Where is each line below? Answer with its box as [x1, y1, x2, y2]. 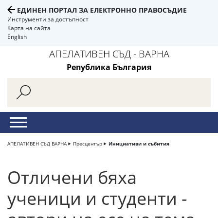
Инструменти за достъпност [7, 15, 89, 23]
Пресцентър [73, 140, 102, 147]
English [7, 33, 27, 41]
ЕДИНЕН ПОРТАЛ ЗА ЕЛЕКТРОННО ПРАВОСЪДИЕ [17, 5, 187, 15]
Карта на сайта [7, 24, 51, 32]
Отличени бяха [7, 165, 137, 189]
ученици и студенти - [7, 186, 187, 210]
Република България [67, 62, 151, 73]
